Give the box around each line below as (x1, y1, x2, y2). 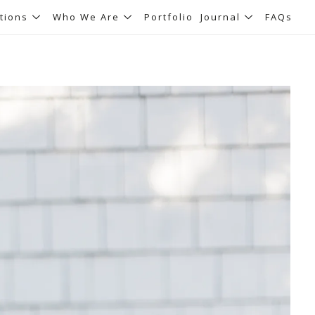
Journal (200, 11, 240, 23)
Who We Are (52, 11, 120, 23)
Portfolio (143, 11, 193, 23)
